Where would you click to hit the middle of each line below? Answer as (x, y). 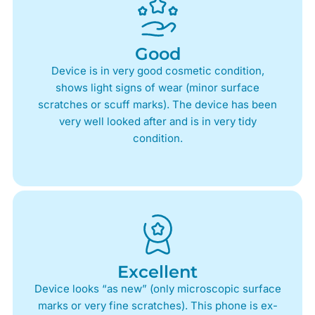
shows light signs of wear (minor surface (157, 87)
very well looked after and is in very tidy (157, 121)
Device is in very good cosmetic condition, (157, 70)
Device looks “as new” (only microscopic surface (157, 288)
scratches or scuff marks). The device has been (157, 104)
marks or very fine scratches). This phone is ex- (157, 305)
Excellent (157, 271)
